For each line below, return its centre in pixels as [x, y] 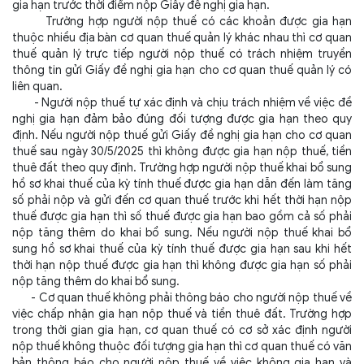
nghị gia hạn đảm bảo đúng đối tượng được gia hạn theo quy [182, 119]
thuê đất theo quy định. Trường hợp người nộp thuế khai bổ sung [182, 168]
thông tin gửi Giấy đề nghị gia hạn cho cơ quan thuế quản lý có [182, 70]
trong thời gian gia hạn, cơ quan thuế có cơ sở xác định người [182, 330]
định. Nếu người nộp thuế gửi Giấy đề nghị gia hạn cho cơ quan [182, 135]
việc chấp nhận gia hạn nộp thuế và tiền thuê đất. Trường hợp [182, 314]
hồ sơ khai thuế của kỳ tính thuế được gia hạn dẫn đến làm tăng [182, 184]
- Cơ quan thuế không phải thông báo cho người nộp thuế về [182, 298]
